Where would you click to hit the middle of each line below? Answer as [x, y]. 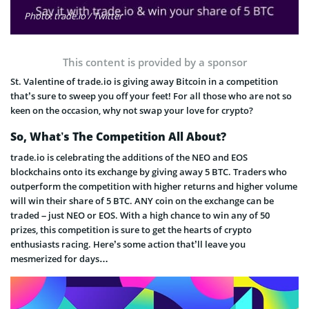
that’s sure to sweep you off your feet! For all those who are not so [151, 96]
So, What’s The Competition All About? [118, 136]
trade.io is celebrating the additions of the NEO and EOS [129, 157]
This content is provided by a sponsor [154, 62]
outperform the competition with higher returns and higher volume [154, 186]
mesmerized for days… [59, 258]
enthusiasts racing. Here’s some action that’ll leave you [128, 244]
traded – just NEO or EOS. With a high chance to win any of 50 [140, 215]
